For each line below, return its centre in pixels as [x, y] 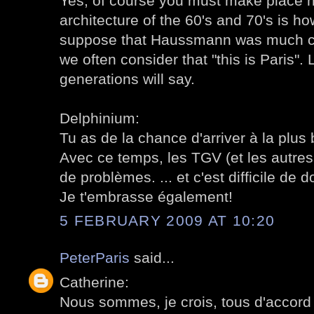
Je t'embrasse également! [146, 196]
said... [152, 258]
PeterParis [95, 258]
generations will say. [127, 78]
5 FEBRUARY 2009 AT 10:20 [168, 221]
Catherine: [94, 282]
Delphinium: [100, 118]
